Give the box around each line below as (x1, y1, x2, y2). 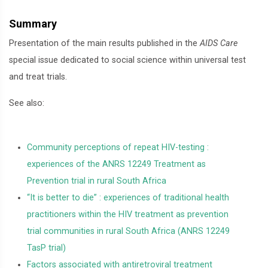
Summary (9, 17, 57, 30)
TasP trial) (27, 243, 66, 253)
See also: (9, 98, 44, 108)
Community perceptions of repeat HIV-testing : (27, 142, 209, 153)
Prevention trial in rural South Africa (27, 176, 166, 186)
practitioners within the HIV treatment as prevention (27, 209, 229, 220)
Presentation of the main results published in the (9, 38, 200, 48)
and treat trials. (9, 72, 67, 82)
